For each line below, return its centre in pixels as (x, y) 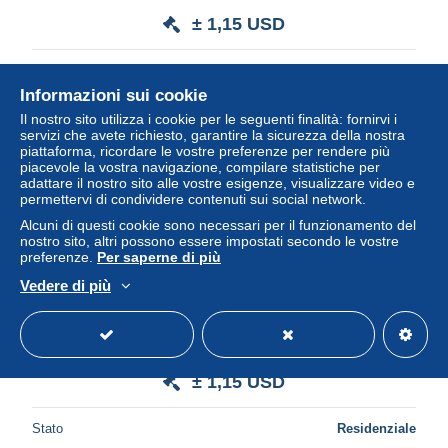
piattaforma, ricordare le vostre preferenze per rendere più (205, 151)
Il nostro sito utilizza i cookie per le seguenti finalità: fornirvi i (208, 119)
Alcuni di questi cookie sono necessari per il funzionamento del (218, 225)
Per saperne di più (159, 257)
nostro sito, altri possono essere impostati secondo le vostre (209, 241)
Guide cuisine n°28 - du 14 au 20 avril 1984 (224, 351)
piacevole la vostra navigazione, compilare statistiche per (200, 167)
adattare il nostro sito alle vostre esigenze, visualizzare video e (217, 183)
